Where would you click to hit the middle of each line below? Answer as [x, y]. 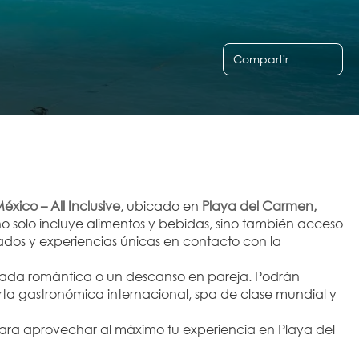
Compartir [261, 59]
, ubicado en [161, 206]
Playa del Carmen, [259, 206]
